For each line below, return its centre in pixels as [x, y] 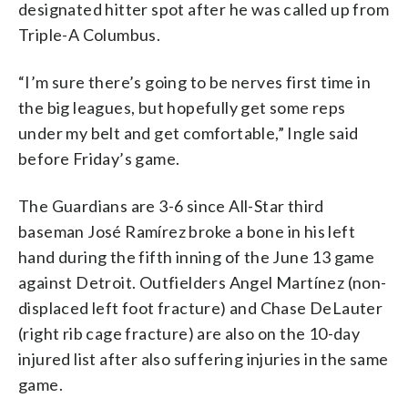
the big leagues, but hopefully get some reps [182, 107]
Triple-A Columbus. [90, 34]
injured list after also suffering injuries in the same [204, 358]
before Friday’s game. [99, 158]
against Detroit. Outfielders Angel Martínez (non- [203, 282]
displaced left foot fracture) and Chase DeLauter [201, 307]
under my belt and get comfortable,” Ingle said [189, 133]
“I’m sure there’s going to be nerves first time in [194, 82]
